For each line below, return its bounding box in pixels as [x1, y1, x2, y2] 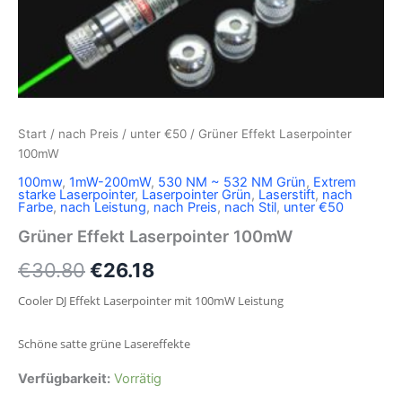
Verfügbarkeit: [18, 370, 110, 387]
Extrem [313, 174, 356, 191]
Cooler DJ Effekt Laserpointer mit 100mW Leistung [18, 293, 284, 310]
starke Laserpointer [18, 187, 135, 204]
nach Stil [224, 199, 276, 216]
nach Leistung [60, 199, 146, 216]
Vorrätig [114, 370, 162, 387]
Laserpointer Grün [142, 187, 251, 204]
